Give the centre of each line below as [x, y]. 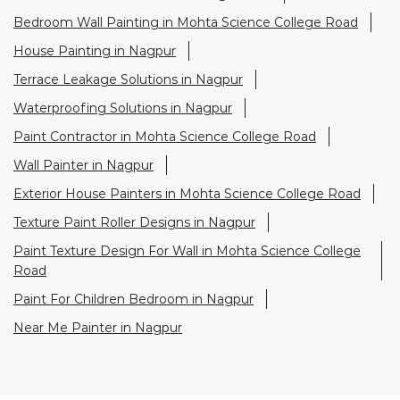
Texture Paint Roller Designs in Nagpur [134, 75]
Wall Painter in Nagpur [83, 17]
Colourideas [200, 311]
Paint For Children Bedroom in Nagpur [133, 151]
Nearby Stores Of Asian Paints [200, 287]
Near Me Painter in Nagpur [98, 180]
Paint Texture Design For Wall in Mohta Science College [187, 103]
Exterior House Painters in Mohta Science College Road [187, 46]
